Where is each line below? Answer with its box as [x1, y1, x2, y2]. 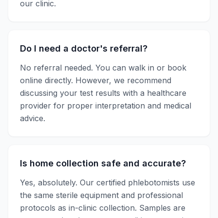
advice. [20, 113, 45, 123]
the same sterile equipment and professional [20, 190, 183, 200]
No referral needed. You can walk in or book [20, 63, 186, 73]
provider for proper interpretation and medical [20, 101, 191, 110]
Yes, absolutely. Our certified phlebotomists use [20, 178, 195, 187]
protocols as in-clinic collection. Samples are [20, 203, 185, 213]
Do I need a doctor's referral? [20, 43, 147, 54]
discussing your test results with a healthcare [20, 88, 186, 98]
